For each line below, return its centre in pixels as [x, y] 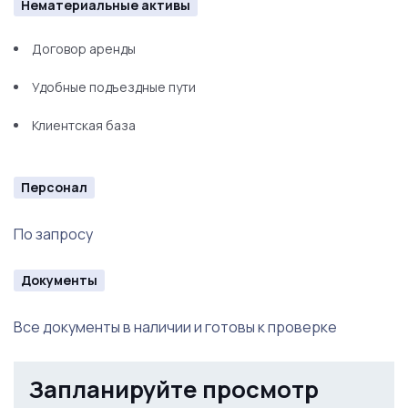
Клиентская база [84, 125]
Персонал [54, 187]
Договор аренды [85, 49]
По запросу [53, 234]
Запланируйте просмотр [173, 389]
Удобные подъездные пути [114, 87]
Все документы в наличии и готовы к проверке [175, 327]
